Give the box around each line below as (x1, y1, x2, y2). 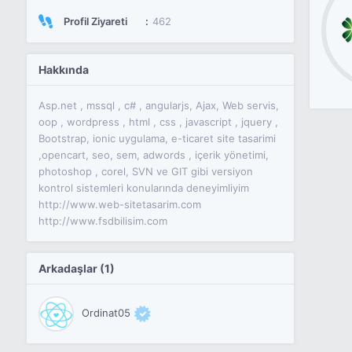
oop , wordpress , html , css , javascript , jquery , (38, 115, 278, 128)
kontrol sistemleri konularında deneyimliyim (38, 181, 249, 194)
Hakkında (38, 63, 89, 76)
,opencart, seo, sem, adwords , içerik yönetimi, (38, 148, 269, 161)
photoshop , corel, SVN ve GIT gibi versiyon (38, 165, 253, 178)
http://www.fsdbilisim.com (38, 214, 167, 227)
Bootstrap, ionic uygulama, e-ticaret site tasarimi (38, 132, 276, 145)
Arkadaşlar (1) (38, 262, 115, 275)
